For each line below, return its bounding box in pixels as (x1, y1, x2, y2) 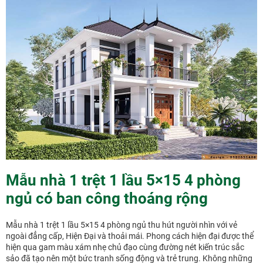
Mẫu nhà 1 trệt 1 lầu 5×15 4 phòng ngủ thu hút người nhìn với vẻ (6, 220, 237, 230)
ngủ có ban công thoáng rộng (6, 190, 208, 208)
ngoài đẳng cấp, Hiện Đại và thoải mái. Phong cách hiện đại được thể (6, 231, 254, 241)
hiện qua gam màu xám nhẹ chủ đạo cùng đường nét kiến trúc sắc (6, 242, 244, 252)
